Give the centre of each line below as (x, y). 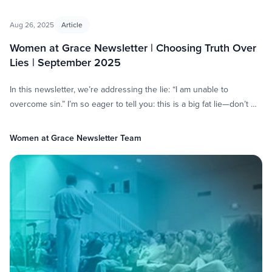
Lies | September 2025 (65, 62)
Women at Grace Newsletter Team (76, 138)
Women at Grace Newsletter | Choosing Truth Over (133, 47)
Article (72, 24)
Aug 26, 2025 (32, 24)
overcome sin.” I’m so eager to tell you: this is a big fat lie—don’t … (133, 104)
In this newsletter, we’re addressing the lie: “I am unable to (119, 89)
